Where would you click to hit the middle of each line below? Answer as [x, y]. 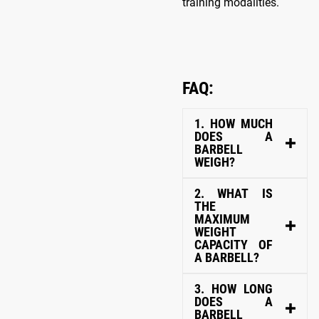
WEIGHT [215, 231]
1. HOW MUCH [234, 123]
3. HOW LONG [234, 288]
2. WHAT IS [206, 193]
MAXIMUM [222, 219]
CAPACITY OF [234, 244]
